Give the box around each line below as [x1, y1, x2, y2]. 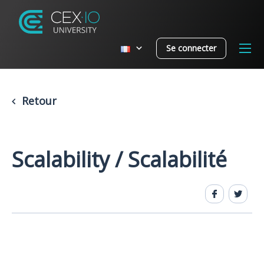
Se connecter [166, 42, 216, 54]
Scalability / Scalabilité [12, 145, 227, 174]
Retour [18, 94, 57, 108]
